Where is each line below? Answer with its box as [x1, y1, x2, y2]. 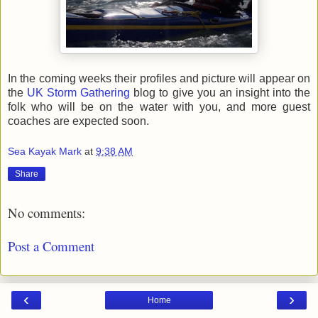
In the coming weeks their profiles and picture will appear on [8, 72, 310, 84]
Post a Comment [8, 236, 94, 255]
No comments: [8, 204, 85, 222]
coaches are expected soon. [8, 114, 149, 127]
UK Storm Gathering [27, 86, 131, 99]
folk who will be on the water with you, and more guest [8, 100, 310, 113]
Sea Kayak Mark [8, 146, 82, 158]
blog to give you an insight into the [130, 86, 311, 99]
